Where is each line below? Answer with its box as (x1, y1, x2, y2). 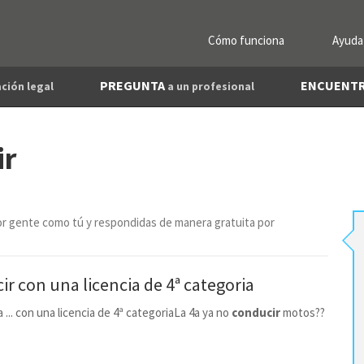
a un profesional (167, 80, 254, 93)
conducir (232, 305, 280, 320)
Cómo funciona (208, 32, 284, 48)
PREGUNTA (100, 77, 167, 93)
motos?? (280, 305, 325, 320)
